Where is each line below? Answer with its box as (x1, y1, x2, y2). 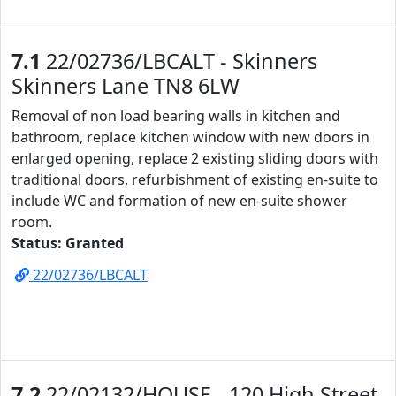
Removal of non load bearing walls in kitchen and (11, 106, 340, 126)
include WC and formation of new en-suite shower (11, 191, 347, 210)
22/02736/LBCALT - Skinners (41, 47, 317, 75)
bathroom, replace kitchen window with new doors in (11, 127, 369, 147)
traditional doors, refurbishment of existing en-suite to (11, 170, 378, 189)
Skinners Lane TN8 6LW (11, 72, 240, 100)
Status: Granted (11, 233, 124, 253)
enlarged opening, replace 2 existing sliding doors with (11, 148, 378, 168)
